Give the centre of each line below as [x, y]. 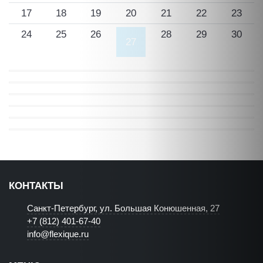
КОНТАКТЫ [36, 186]
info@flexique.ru [58, 234]
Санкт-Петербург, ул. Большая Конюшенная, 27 [124, 208]
